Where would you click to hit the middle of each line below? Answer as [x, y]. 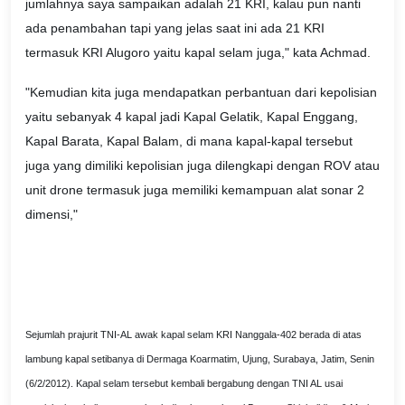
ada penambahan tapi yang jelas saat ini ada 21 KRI [175, 28]
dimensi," [52, 215]
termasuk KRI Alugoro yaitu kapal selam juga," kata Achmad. [198, 53]
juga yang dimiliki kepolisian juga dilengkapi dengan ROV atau [202, 166]
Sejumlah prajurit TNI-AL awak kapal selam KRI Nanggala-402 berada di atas [193, 334]
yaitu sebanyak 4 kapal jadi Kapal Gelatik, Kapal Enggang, [192, 117]
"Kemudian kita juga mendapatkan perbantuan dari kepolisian [201, 93]
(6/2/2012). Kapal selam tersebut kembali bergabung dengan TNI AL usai [184, 383]
